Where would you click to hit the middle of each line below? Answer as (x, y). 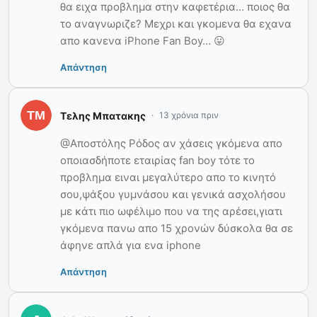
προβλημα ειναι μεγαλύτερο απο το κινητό (168, 178)
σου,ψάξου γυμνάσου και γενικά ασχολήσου (173, 195)
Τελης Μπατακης (103, 115)
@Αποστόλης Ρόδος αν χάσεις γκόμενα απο (171, 144)
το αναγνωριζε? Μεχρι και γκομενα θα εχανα (176, 24)
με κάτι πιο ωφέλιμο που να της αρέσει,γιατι (171, 212)
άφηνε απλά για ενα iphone (131, 246)
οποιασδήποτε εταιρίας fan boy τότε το (157, 161)
